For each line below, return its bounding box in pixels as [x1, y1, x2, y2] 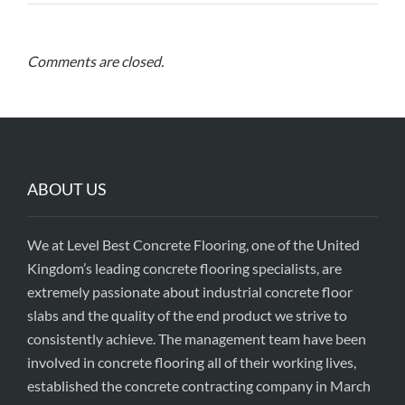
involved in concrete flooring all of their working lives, [27, 353, 356, 371]
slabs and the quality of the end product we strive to [27, 306, 347, 324]
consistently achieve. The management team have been [27, 330, 366, 347]
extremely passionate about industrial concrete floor [27, 283, 353, 300]
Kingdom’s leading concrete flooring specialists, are [27, 259, 342, 277]
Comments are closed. [27, 52, 164, 70]
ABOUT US [27, 179, 107, 199]
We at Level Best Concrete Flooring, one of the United [27, 236, 360, 253]
